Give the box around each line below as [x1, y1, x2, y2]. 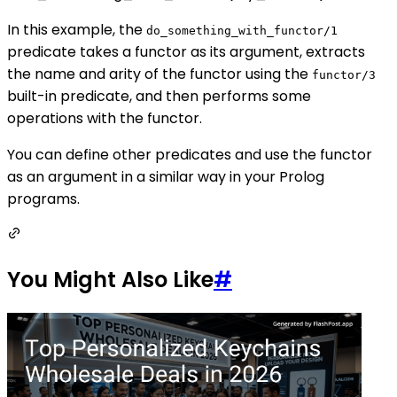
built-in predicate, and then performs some [7, 86, 311, 107]
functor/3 [312, 68, 376, 82]
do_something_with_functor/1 [146, 24, 338, 38]
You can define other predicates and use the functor [7, 144, 372, 166]
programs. [7, 189, 80, 210]
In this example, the [7, 19, 146, 41]
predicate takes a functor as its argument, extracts [7, 42, 365, 63]
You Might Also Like [7, 265, 214, 295]
